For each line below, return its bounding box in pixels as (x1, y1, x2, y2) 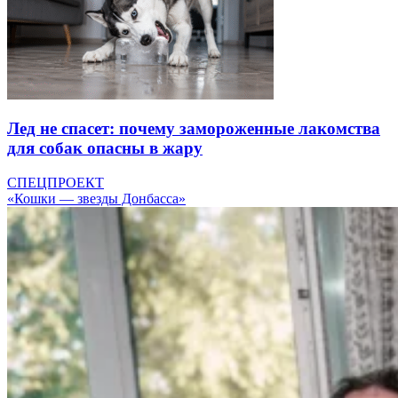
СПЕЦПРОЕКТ (7, 174, 104, 190)
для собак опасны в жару (7, 139, 203, 158)
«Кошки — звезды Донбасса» (7, 190, 186, 206)
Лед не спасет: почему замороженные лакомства (7, 119, 380, 139)
